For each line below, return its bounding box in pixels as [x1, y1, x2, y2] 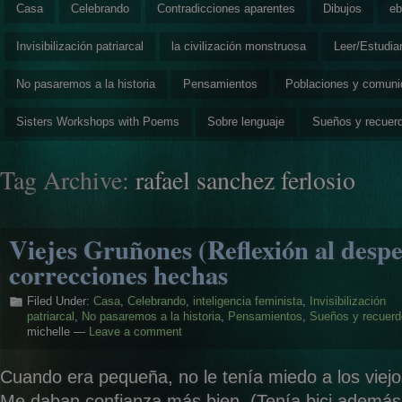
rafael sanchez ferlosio [135, 162, 355, 197]
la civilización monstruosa [171, 39, 306, 53]
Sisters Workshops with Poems [16, 114, 179, 128]
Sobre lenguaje [207, 114, 284, 128]
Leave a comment [89, 325, 182, 338]
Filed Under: [27, 294, 93, 308]
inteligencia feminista [193, 294, 302, 308]
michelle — [27, 325, 89, 338]
